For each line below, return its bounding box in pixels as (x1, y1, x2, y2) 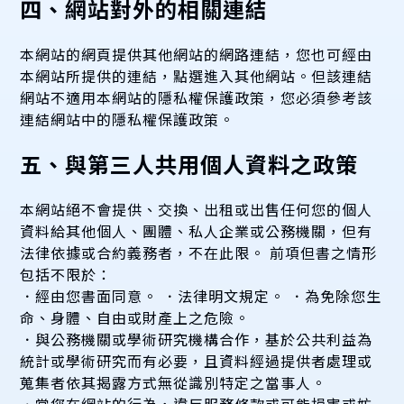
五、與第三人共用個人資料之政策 (20, 147, 359, 179)
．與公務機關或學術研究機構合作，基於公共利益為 (20, 327, 373, 350)
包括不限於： (20, 262, 113, 285)
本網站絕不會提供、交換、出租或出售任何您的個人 (20, 197, 373, 220)
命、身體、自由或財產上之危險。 (20, 306, 251, 328)
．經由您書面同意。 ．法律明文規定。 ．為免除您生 (20, 284, 382, 307)
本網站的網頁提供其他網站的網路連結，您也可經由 (20, 42, 373, 65)
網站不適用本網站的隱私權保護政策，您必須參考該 (20, 86, 373, 108)
